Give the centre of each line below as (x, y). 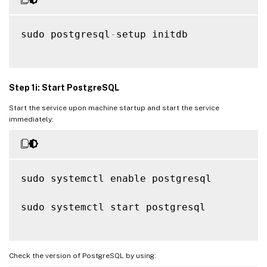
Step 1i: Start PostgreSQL (64, 87)
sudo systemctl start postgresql (113, 207)
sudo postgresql (66, 34)
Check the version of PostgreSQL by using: (83, 255)
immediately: (31, 119)
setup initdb (152, 34)
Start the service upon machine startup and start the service (114, 108)
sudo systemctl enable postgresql (116, 178)
